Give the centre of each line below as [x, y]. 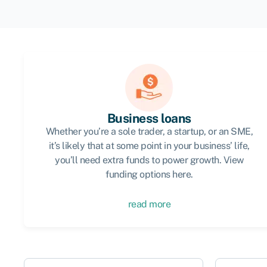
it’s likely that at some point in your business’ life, [149, 146]
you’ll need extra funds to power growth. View [149, 160]
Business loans [149, 118]
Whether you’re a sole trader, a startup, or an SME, [149, 131]
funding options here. [149, 174]
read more [149, 204]
